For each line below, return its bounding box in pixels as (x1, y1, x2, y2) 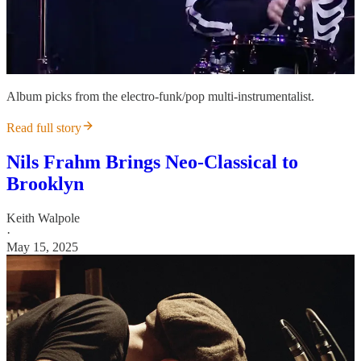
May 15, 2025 (6, 239, 78, 254)
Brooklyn (6, 172, 84, 194)
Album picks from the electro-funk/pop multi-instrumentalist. (6, 89, 314, 103)
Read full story (6, 120, 81, 135)
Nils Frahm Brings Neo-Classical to (6, 151, 298, 172)
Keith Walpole (6, 210, 80, 225)
